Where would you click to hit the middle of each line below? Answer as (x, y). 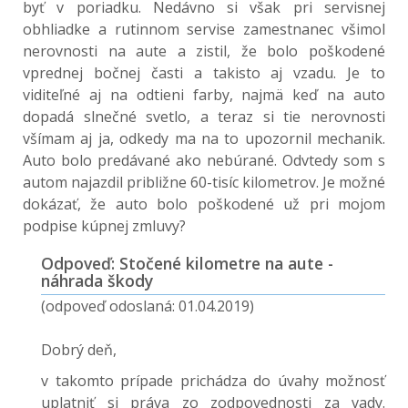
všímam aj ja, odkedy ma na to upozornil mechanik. (204, 138)
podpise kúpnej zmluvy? (104, 226)
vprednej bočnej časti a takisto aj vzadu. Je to (204, 73)
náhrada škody (97, 280)
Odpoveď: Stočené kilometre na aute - (187, 263)
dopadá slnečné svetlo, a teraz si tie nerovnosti (204, 117)
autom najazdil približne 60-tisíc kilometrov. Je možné (204, 182)
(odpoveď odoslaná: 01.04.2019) (148, 306)
